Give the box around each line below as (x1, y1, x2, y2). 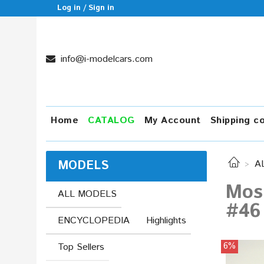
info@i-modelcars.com (58, 52, 153, 66)
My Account (144, 114, 201, 127)
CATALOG (88, 114, 135, 127)
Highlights (146, 213, 186, 227)
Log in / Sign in (57, 2, 115, 14)
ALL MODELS (58, 187, 117, 201)
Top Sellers (58, 240, 104, 254)
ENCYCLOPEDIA (58, 213, 130, 227)
